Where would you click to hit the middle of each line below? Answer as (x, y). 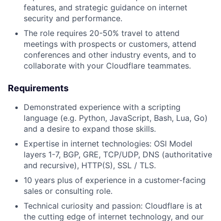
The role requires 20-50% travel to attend (102, 33)
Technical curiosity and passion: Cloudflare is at (113, 206)
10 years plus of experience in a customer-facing (115, 180)
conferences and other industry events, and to (110, 55)
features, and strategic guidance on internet (106, 7)
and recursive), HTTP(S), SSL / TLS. (90, 165)
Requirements (38, 88)
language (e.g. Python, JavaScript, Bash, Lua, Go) (116, 118)
